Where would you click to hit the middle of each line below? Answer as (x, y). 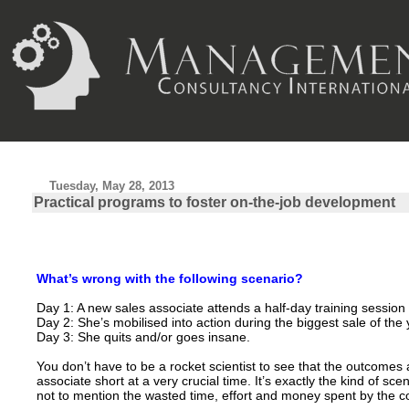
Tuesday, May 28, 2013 (112, 186)
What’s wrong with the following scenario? (169, 278)
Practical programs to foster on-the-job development (214, 202)
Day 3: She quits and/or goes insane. (143, 337)
